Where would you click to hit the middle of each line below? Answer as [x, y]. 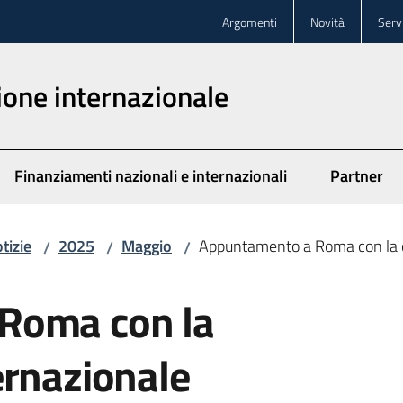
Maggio [147, 246]
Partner [357, 176]
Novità [327, 22]
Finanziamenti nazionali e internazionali [151, 176]
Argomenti [250, 22]
